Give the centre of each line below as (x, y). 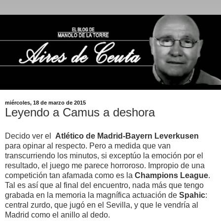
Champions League (171, 175)
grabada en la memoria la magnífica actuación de (92, 195)
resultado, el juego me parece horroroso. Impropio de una (105, 165)
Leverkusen (177, 136)
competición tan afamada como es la (70, 175)
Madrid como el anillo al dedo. (57, 215)
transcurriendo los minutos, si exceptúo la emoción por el (104, 155)
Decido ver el (30, 136)
